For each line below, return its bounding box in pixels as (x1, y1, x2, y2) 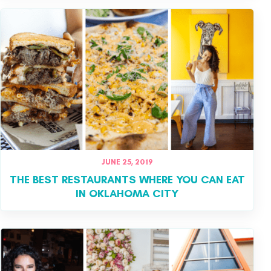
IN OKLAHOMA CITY (76, 186, 178, 200)
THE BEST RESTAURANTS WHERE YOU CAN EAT (9, 172, 245, 186)
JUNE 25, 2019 (101, 157, 153, 166)
